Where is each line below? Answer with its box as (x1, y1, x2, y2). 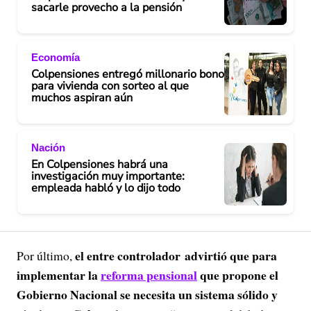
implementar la (17, 266, 101, 284)
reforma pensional (101, 266, 197, 284)
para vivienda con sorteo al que (31, 78, 189, 94)
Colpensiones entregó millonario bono (31, 66, 224, 82)
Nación (31, 141, 65, 153)
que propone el (197, 266, 278, 284)
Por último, (17, 247, 75, 264)
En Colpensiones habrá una (31, 156, 168, 172)
